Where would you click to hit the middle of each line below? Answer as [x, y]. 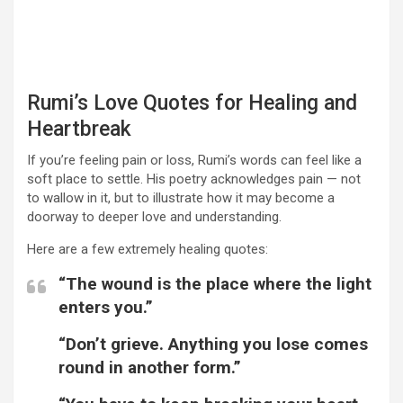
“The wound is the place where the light [215, 284]
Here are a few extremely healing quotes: [148, 250]
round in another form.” [150, 368]
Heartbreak [79, 130]
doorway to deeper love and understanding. [154, 217]
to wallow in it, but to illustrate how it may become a [181, 198]
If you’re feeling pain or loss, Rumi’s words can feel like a [194, 161]
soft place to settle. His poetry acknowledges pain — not [194, 179]
